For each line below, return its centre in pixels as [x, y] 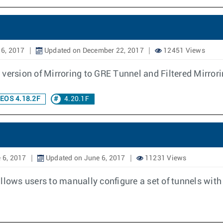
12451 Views [183, 51]
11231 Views [165, 158]
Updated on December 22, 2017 [93, 51]
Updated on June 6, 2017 [85, 158]
